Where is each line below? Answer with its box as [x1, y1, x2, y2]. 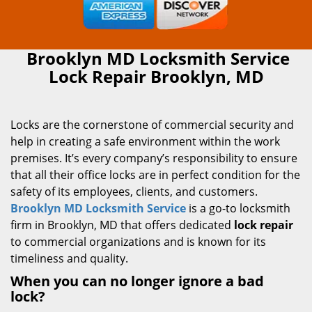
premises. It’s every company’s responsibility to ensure [10, 150, 297, 166]
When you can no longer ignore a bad [10, 272, 264, 290]
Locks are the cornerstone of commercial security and [10, 117, 294, 132]
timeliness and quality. [10, 251, 128, 266]
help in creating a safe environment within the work [10, 134, 280, 149]
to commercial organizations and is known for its [10, 234, 266, 249]
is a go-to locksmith [186, 201, 290, 216]
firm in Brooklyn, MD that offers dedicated [10, 217, 234, 233]
